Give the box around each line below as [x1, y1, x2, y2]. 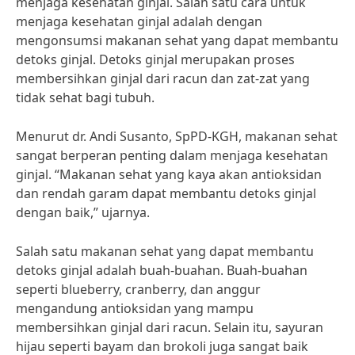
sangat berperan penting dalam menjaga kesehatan [16, 147, 328, 164]
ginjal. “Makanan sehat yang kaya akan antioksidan [16, 166, 322, 183]
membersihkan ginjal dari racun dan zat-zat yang [16, 70, 310, 87]
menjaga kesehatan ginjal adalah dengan [16, 13, 262, 30]
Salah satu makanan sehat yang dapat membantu [16, 242, 314, 260]
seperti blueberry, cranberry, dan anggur [16, 281, 261, 298]
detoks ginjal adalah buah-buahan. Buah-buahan [16, 261, 307, 279]
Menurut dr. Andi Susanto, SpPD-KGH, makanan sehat [16, 128, 338, 145]
